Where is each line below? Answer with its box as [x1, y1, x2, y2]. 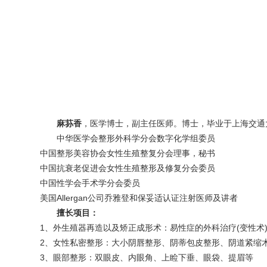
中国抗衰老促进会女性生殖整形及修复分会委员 [40, 163, 216, 173]
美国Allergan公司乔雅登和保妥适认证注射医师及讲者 [40, 193, 238, 203]
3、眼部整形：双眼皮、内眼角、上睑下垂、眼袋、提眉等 [40, 252, 254, 262]
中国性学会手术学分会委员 [40, 178, 141, 188]
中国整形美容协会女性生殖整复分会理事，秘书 [40, 148, 216, 158]
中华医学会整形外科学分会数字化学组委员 [57, 133, 216, 143]
